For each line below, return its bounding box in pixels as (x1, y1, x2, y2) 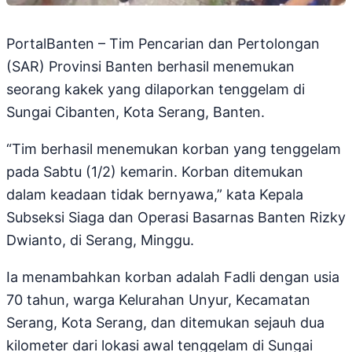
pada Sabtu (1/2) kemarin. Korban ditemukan (6, 163, 303, 181)
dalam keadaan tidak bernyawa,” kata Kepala (6, 186, 303, 203)
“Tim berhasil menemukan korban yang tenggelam (6, 141, 341, 158)
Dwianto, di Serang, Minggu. (6, 232, 194, 249)
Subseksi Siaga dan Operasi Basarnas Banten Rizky (6, 209, 346, 226)
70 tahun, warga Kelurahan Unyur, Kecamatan (6, 291, 310, 309)
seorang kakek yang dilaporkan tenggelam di (6, 81, 305, 98)
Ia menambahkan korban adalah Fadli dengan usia (6, 269, 339, 286)
